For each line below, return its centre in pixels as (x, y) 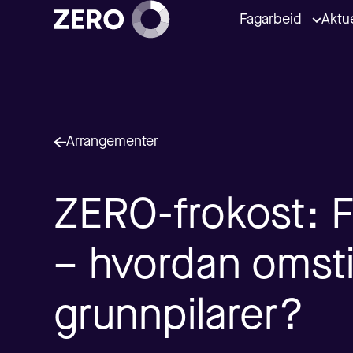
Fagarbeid (270, 19)
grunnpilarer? (179, 318)
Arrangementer (112, 142)
